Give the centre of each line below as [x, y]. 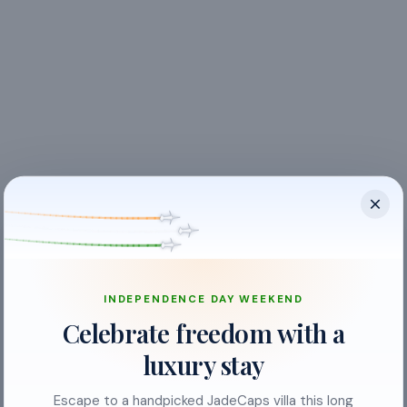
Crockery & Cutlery [101, 387]
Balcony [68, 303]
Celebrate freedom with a [203, 333]
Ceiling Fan [78, 345]
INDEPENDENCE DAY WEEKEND [203, 299]
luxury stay [203, 364]
